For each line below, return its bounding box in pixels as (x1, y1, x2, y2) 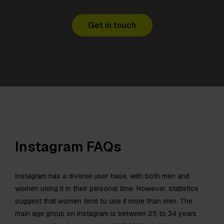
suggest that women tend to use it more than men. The (15, 196, 192, 205)
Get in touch (88, 19, 136, 30)
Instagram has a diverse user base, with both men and (15, 171, 189, 180)
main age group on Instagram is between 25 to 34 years (15, 208, 196, 218)
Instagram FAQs (15, 137, 121, 155)
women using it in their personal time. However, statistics (15, 183, 198, 193)
